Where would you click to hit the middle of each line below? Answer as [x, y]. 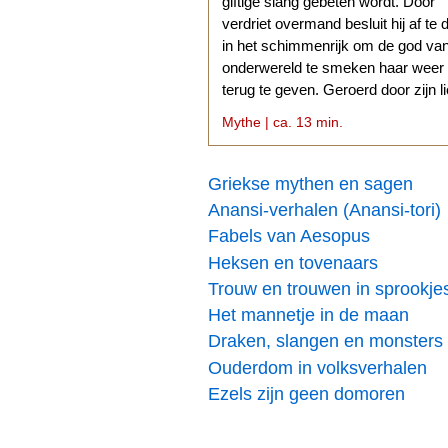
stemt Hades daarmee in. [305, 112]
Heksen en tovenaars [293, 262]
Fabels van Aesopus [289, 236]
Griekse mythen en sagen [310, 183]
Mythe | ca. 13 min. [283, 121]
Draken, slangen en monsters [325, 341]
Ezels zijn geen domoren [306, 393]
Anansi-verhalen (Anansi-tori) [324, 210]
